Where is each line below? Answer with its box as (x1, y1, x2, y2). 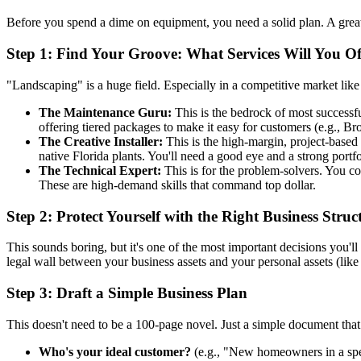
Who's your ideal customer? (39, 344, 191, 359)
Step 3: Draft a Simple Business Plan (6, 284, 247, 302)
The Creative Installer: (39, 134, 163, 148)
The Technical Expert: (39, 163, 161, 177)
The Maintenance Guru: (39, 105, 172, 119)
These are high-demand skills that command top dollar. (39, 177, 316, 192)
